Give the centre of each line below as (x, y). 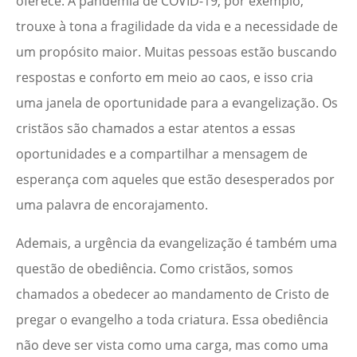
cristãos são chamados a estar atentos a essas (156, 129)
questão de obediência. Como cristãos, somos (155, 269)
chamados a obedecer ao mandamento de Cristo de (173, 294)
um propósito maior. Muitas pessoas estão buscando (177, 52)
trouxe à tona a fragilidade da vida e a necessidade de (177, 27)
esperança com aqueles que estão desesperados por (175, 180)
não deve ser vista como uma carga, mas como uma (172, 345)
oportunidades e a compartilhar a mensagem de (162, 154)
